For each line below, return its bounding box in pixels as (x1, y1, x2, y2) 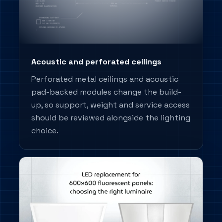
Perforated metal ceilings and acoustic (31, 74, 179, 85)
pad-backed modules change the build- (31, 87, 182, 98)
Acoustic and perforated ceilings (31, 56, 162, 67)
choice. (31, 125, 59, 136)
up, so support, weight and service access (31, 100, 190, 111)
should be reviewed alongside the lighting (31, 112, 191, 123)
